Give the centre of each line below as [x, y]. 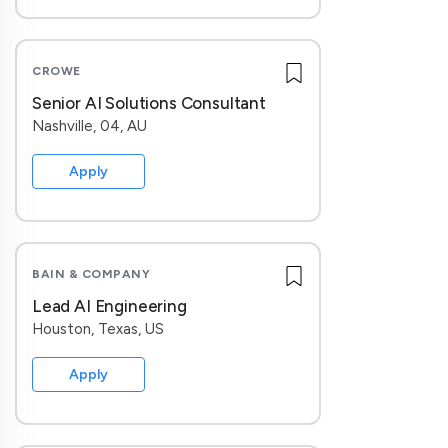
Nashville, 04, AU [89, 126]
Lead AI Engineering [109, 306]
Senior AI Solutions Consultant [149, 103]
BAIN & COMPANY [91, 274]
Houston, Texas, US [98, 329]
